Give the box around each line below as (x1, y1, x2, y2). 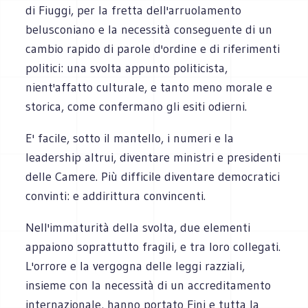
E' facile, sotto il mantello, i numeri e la (25, 130, 234, 146)
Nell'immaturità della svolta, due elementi (25, 219, 251, 235)
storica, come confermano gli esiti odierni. (25, 98, 247, 114)
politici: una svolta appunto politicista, (25, 60, 228, 76)
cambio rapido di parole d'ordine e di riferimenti (25, 41, 280, 56)
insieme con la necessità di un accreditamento (25, 277, 272, 293)
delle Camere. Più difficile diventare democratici (25, 168, 280, 184)
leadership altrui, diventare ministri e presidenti (25, 149, 281, 165)
